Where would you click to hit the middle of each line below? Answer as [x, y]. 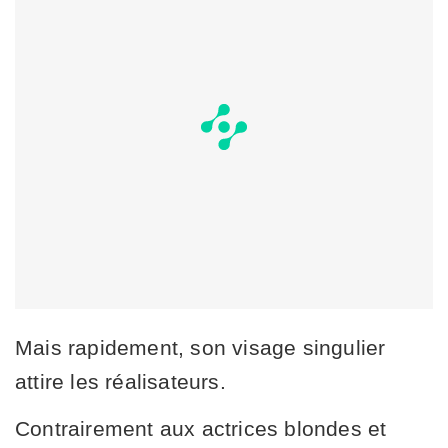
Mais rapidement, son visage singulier [200, 347]
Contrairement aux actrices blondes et [201, 428]
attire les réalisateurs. [120, 381]
